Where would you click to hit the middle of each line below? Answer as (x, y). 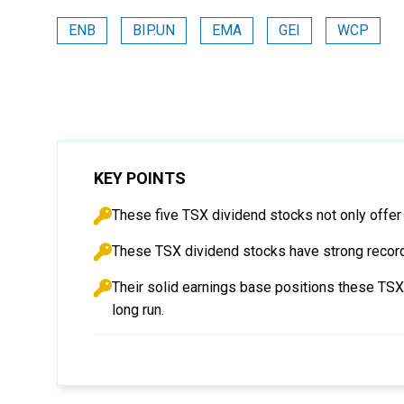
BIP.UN (154, 30)
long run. (138, 310)
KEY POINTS (140, 178)
